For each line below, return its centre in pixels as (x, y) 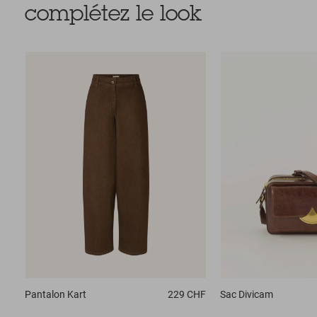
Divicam (255, 294)
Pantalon (45, 294)
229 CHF (186, 294)
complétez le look (113, 15)
